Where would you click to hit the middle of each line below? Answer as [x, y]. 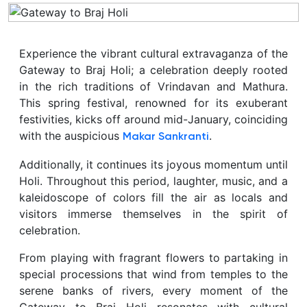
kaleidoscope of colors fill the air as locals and [153, 197]
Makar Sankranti [166, 137]
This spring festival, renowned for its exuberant [153, 102]
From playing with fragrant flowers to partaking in [153, 257]
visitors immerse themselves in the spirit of [153, 213]
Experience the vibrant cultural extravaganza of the [153, 53]
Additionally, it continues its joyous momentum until [153, 164]
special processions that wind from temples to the [153, 274]
